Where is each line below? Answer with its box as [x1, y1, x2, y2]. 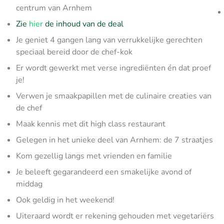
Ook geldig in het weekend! [16, 194, 114, 205]
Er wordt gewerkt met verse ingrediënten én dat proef [16, 62, 211, 73]
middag [16, 178, 42, 189]
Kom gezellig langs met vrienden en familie [16, 150, 172, 161]
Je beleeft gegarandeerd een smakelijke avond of [16, 166, 191, 177]
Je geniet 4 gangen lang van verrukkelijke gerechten [16, 34, 202, 45]
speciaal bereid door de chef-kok [16, 46, 132, 57]
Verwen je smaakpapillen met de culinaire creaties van [16, 90, 211, 101]
